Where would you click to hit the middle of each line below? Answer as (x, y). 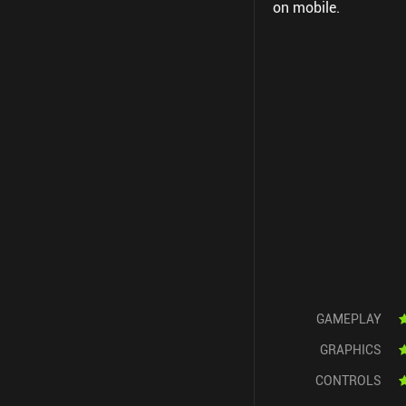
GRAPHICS (351, 349)
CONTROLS (348, 380)
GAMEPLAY (349, 319)
